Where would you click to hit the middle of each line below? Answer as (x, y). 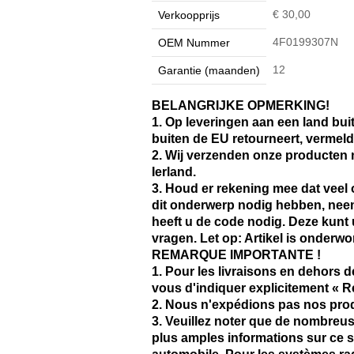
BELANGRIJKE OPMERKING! (241, 105)
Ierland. (174, 171)
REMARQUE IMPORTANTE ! (236, 254)
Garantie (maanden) (209, 70)
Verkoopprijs (189, 15)
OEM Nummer (194, 42)
